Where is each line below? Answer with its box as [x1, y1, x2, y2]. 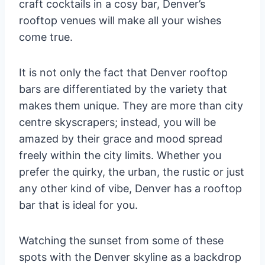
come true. [19, 30, 73, 43]
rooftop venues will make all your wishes [19, 14, 221, 27]
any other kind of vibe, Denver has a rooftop [19, 182, 242, 195]
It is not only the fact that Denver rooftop [19, 66, 228, 79]
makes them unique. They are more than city [19, 99, 243, 112]
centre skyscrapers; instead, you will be [19, 115, 216, 128]
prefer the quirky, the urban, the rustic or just [19, 165, 244, 178]
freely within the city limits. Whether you [19, 148, 221, 161]
